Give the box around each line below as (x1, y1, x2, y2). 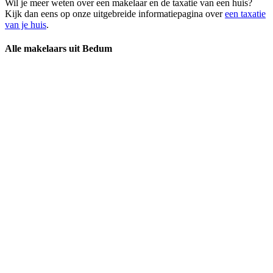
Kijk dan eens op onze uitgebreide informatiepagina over (5, 8, 225, 19)
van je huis (5, 19, 46, 30)
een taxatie (225, 8, 266, 19)
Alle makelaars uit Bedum (5, 43, 112, 54)
